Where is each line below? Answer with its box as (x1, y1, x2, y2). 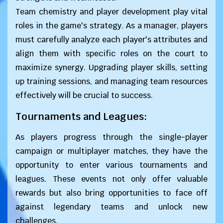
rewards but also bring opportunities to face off (15, 188, 208, 198)
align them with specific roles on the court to (15, 48, 208, 59)
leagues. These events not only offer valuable (15, 174, 208, 184)
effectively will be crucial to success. (15, 90, 153, 101)
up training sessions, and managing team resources (15, 76, 208, 87)
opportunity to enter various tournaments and (15, 160, 208, 170)
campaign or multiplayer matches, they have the (15, 146, 208, 156)
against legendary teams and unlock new (15, 202, 208, 212)
